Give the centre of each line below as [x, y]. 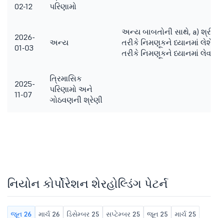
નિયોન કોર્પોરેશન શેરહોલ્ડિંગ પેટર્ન [88, 184]
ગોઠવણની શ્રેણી [76, 100]
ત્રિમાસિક [66, 78]
